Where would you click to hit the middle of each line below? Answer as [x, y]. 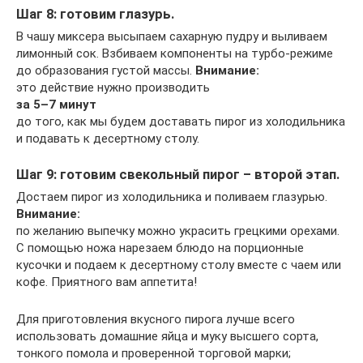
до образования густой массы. [106, 70]
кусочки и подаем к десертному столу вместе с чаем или [179, 265]
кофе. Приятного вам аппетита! [107, 282]
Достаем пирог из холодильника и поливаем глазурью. [172, 197]
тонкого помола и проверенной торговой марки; [154, 354]
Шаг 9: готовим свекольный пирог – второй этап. [178, 175]
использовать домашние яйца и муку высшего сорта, [167, 337]
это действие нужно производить [113, 88]
